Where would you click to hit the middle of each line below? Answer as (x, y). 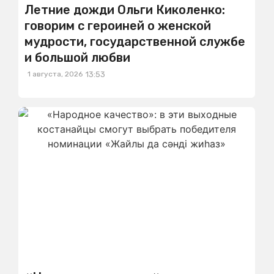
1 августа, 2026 (55, 74)
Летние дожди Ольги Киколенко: (125, 10)
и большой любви (77, 57)
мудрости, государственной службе (135, 42)
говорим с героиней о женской (118, 26)
